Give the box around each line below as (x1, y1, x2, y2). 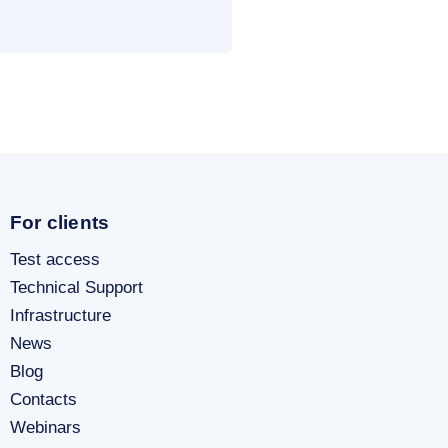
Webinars (10, 417, 81, 437)
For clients (10, 211, 110, 233)
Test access (10, 249, 100, 269)
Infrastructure (10, 305, 111, 325)
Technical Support (10, 277, 143, 297)
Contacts (10, 389, 77, 409)
